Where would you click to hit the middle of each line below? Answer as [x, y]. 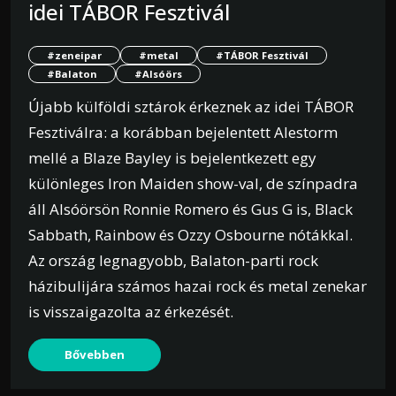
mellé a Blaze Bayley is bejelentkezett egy [172, 157]
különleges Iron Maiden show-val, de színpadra [193, 183]
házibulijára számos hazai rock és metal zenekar [198, 286]
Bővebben [95, 354]
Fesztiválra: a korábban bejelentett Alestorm [183, 132]
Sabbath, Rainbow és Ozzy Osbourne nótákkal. [190, 234]
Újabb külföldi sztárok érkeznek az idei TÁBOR [191, 106]
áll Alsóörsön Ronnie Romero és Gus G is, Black [190, 209]
